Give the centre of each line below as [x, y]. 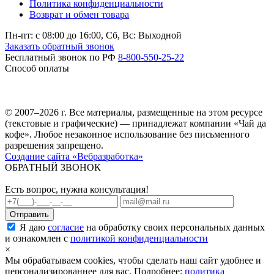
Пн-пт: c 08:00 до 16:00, [55, 35]
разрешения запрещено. [54, 145]
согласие [66, 227]
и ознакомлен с [38, 238]
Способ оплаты [37, 68]
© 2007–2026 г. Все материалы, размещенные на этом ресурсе [134, 112]
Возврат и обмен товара [79, 14]
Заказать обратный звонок [60, 46]
